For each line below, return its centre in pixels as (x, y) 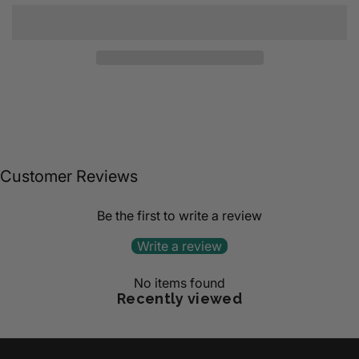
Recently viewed (179, 298)
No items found (179, 282)
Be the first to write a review (179, 215)
